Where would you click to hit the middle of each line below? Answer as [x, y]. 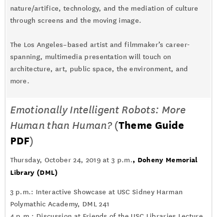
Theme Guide [151, 125]
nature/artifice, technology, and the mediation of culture [104, 8]
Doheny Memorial [168, 160]
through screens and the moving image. [76, 21]
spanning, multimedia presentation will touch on [91, 57]
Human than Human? [61, 125]
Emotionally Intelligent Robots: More [98, 110]
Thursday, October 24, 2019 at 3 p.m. [71, 160]
